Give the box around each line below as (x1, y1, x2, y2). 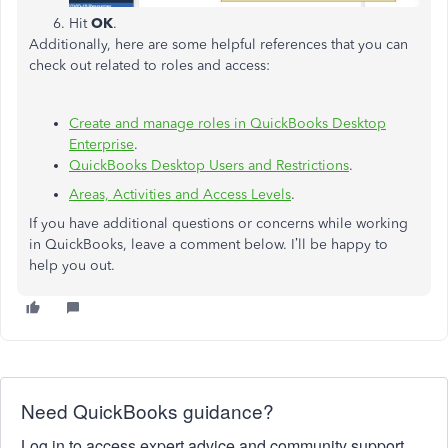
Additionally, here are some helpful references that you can (29, 35, 408, 53)
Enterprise (69, 135, 134, 153)
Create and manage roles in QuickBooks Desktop (69, 114, 386, 132)
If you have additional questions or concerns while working (29, 214, 408, 232)
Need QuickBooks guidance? (21, 396, 274, 424)
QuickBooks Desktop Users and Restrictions (69, 156, 349, 174)
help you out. (29, 256, 115, 274)
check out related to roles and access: (29, 56, 270, 74)
